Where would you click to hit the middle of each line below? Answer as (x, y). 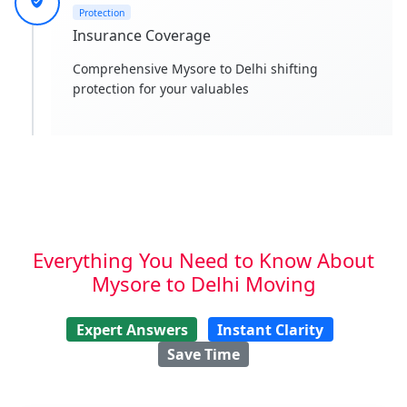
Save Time (203, 354)
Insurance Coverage (142, 36)
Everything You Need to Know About (203, 260)
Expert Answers (132, 329)
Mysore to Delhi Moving (203, 284)
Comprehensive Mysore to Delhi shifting (195, 69)
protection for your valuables (161, 89)
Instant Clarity (271, 329)
